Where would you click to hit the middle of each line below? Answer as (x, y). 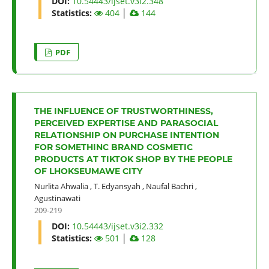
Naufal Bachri (169, 186)
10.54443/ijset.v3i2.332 (117, 226)
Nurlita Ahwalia (61, 186)
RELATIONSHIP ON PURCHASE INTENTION (126, 135)
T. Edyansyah (117, 186)
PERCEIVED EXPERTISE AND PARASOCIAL (126, 123)
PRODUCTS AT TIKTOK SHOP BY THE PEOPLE (133, 159)
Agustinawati (57, 198)
